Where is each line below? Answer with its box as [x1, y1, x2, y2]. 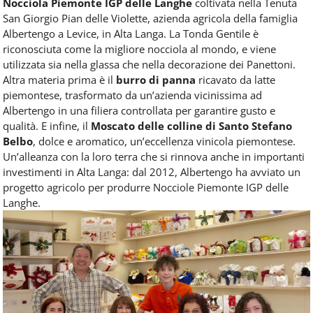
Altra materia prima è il [3, 73, 116, 87]
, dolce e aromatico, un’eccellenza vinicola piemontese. [33, 134, 298, 149]
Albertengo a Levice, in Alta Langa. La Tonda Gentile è [3, 27, 259, 41]
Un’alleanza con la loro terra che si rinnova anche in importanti [3, 150, 305, 164]
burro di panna [116, 73, 196, 87]
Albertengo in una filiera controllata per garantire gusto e [3, 103, 275, 118]
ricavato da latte [196, 73, 275, 87]
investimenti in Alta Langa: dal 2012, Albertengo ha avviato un [3, 165, 300, 180]
